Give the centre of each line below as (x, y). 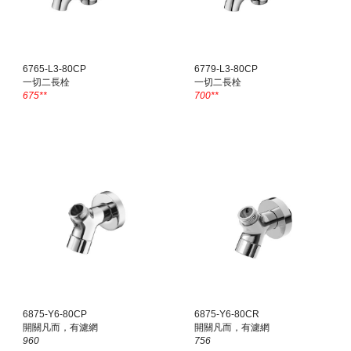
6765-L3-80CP (55, 69)
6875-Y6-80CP (55, 314)
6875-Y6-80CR (227, 314)
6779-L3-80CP (226, 69)
